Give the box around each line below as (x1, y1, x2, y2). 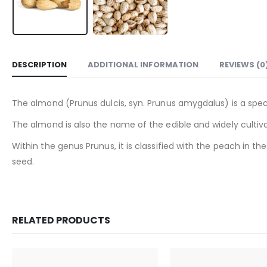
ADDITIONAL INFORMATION (88, 58, 198, 70)
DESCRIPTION (12, 58, 67, 70)
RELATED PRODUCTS (12, 213, 110, 227)
